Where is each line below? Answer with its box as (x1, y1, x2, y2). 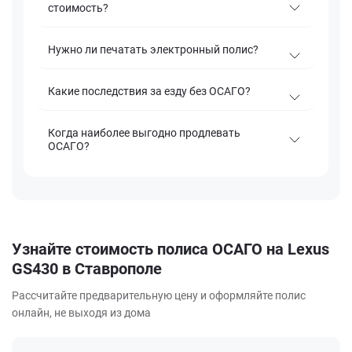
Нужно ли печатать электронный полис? (48, 43, 258, 57)
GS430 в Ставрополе (12, 259, 162, 279)
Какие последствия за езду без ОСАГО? (48, 85, 251, 98)
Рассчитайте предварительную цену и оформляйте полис (12, 289, 306, 302)
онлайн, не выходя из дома (12, 306, 151, 320)
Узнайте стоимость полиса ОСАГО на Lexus (12, 240, 329, 259)
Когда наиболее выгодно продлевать (48, 126, 240, 140)
